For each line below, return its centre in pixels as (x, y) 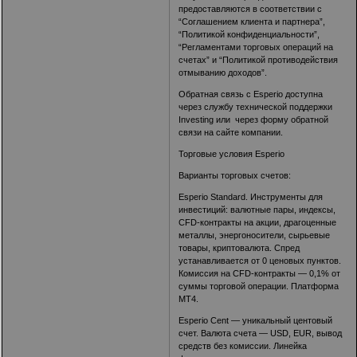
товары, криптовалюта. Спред (239, 248)
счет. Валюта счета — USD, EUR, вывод (261, 333)
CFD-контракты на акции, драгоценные (258, 223)
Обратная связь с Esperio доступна (251, 94)
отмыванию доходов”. (223, 73)
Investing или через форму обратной (254, 120)
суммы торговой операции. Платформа (259, 286)
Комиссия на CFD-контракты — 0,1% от (260, 274)
